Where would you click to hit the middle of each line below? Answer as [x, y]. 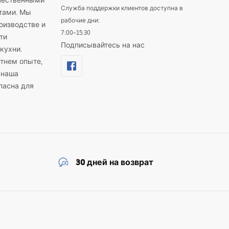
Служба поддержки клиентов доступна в [122, 8]
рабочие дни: [80, 20]
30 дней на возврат [114, 162]
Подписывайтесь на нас [102, 45]
